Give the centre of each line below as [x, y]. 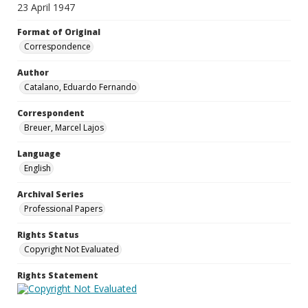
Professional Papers [63, 209]
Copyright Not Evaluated [71, 249]
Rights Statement [58, 275]
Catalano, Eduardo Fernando [80, 87]
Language [39, 154]
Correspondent [51, 113]
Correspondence [57, 46]
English [37, 168]
